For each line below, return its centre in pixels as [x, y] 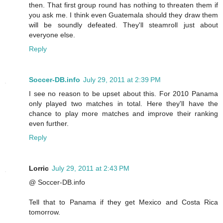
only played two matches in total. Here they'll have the [123, 103]
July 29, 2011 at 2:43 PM [91, 168]
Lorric [39, 168]
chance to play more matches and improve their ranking [123, 113]
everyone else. [52, 35]
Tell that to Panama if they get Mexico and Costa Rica [123, 202]
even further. [49, 123]
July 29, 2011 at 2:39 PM [122, 79]
